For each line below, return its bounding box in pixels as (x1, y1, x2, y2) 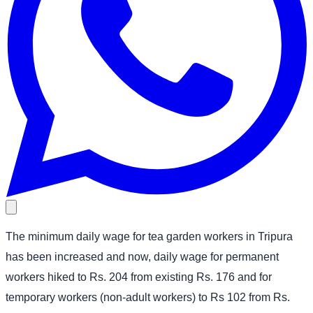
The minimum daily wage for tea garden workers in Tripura (6, 230, 293, 242)
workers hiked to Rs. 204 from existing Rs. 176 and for (6, 270, 272, 283)
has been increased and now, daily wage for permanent (6, 250, 279, 263)
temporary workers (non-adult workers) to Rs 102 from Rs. (6, 291, 290, 303)
